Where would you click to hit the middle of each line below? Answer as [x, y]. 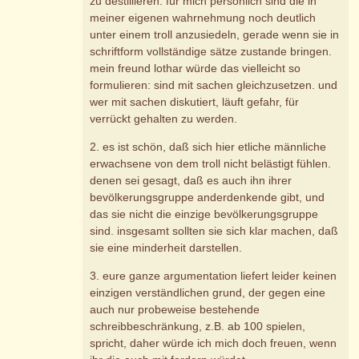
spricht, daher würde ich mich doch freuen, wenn [214, 343]
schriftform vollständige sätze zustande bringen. [211, 52]
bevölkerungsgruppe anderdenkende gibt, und [208, 198]
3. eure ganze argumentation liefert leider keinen [214, 276]
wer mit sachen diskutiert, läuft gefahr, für [195, 102]
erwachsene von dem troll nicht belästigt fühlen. [211, 164]
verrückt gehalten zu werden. [164, 119]
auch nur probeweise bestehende [175, 310]
